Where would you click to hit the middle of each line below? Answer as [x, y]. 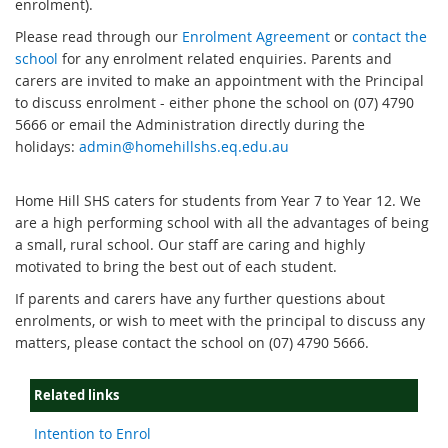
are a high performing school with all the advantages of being [222, 222]
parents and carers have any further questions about [206, 298]
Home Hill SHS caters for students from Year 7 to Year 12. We [218, 200]
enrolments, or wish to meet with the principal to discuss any [220, 320]
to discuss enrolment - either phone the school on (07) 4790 [214, 102]
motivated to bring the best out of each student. [176, 266]
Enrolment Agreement [256, 36]
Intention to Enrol [92, 433]
